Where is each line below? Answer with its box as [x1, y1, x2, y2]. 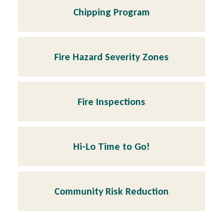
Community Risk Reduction [54, 185, 169, 198]
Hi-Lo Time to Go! [73, 140, 150, 153]
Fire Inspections [78, 96, 145, 108]
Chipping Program [73, 6, 150, 18]
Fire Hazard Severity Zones [54, 51, 169, 63]
